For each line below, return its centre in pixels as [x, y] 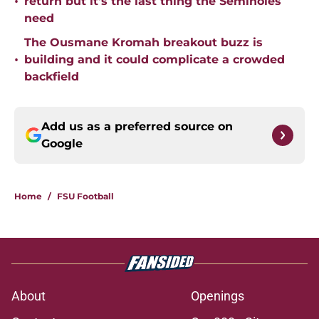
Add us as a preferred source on [137, 127]
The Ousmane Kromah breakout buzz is [143, 43]
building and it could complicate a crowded [155, 60]
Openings [218, 296]
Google [62, 144]
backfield [52, 77]
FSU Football [85, 197]
